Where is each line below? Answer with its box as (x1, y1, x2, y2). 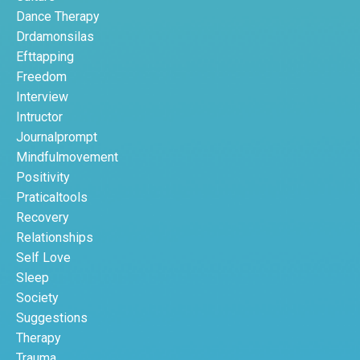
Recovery (16, 210, 69, 226)
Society (16, 290, 59, 306)
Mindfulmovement (16, 149, 118, 166)
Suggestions (16, 310, 88, 326)
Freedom (16, 69, 67, 85)
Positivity (16, 170, 70, 186)
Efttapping (16, 49, 74, 65)
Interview (16, 89, 68, 105)
